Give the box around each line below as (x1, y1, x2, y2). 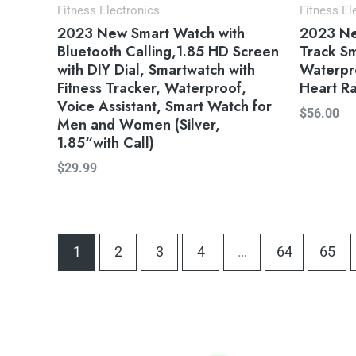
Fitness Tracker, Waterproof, (57, 77, 246, 99)
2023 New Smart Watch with (57, 22, 245, 44)
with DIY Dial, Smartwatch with (57, 59, 255, 80)
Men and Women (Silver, (57, 114, 220, 135)
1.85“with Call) (57, 132, 154, 153)
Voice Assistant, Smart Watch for (57, 95, 272, 117)
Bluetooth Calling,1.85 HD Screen (57, 41, 279, 62)
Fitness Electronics (57, 3, 160, 18)
